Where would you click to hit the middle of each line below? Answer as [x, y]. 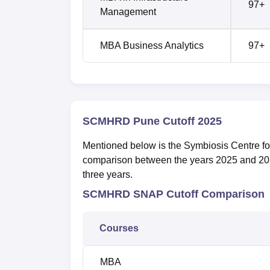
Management [128, 11]
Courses [119, 228]
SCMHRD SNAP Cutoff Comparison [174, 194]
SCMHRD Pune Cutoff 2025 [152, 121]
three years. [108, 174]
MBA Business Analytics [152, 45]
